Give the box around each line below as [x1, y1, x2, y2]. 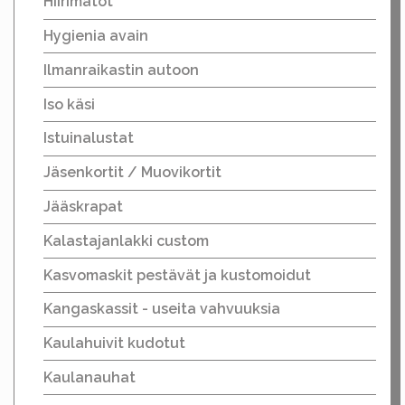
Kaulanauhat [43, 368, 136, 386]
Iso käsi [43, 95, 95, 113]
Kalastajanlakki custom [43, 231, 209, 250]
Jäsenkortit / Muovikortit [43, 164, 221, 182]
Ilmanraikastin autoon [43, 61, 199, 79]
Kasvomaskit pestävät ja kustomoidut [43, 266, 311, 284]
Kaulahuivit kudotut [43, 334, 185, 353]
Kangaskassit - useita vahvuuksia [43, 300, 280, 318]
